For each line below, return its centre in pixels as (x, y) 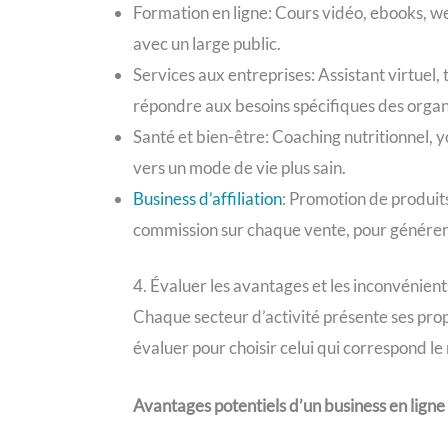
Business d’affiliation (208, 198)
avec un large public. (207, 43)
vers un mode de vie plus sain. (240, 167)
